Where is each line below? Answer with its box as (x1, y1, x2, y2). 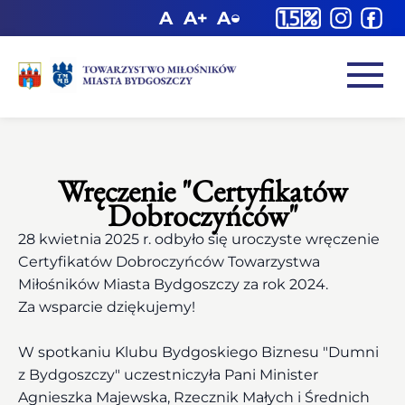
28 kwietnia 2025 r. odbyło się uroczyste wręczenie (18, 231, 380, 248)
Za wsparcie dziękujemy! (18, 298, 199, 316)
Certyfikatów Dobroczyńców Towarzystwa (18, 253, 320, 270)
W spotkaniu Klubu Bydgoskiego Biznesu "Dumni (18, 344, 379, 361)
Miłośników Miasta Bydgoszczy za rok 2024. (18, 276, 332, 293)
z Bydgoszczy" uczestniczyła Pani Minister (18, 366, 318, 383)
